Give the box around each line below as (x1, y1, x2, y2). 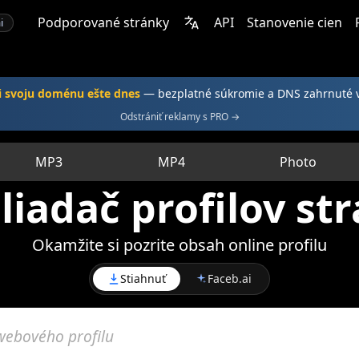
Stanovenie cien (247, 14, 342, 31)
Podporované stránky (38, 14, 169, 31)
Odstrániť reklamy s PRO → (119, 110, 240, 123)
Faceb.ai (208, 271, 252, 286)
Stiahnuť (120, 271, 166, 286)
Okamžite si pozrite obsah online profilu (32, 234, 327, 256)
